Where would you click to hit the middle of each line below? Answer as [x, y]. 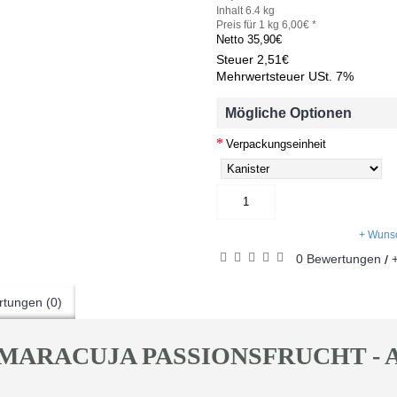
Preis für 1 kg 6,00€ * [266, 25]
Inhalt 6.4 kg [245, 11]
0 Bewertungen [339, 259]
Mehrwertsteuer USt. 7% [285, 76]
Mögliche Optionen [288, 113]
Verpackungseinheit [276, 144]
